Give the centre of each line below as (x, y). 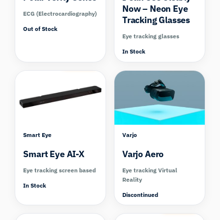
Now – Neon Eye (155, 9)
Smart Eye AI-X (54, 154)
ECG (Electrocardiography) (60, 14)
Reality (132, 179)
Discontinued (140, 194)
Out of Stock (41, 29)
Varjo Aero (143, 154)
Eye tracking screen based (60, 170)
